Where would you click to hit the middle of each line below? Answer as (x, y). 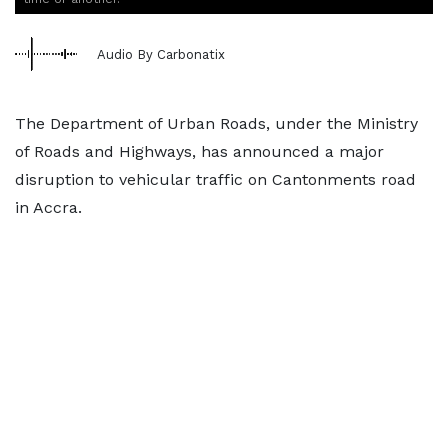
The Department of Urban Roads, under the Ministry (216, 123)
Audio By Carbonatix (161, 54)
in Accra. (48, 207)
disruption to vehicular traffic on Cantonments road (215, 179)
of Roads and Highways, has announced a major (199, 151)
